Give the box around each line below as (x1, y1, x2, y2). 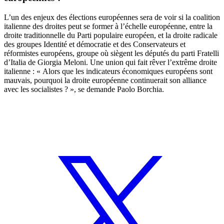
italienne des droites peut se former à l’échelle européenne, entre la (4, 22, 212, 31)
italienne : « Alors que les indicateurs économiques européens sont (4, 67, 212, 76)
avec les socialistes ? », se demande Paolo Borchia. (4, 85, 164, 94)
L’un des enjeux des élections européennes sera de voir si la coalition (4, 13, 220, 22)
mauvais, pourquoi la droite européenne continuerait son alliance (4, 76, 206, 85)
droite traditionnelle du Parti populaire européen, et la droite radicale (4, 31, 217, 40)
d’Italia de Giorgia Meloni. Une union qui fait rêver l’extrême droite (4, 58, 217, 67)
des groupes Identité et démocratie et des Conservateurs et (4, 40, 185, 49)
